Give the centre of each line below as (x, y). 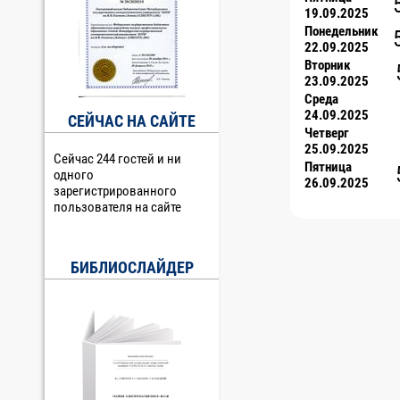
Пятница (328, 167)
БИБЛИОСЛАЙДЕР (132, 267)
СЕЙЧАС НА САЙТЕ (132, 121)
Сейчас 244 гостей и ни (117, 159)
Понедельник (342, 32)
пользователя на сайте (117, 207)
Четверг (327, 133)
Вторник (328, 66)
